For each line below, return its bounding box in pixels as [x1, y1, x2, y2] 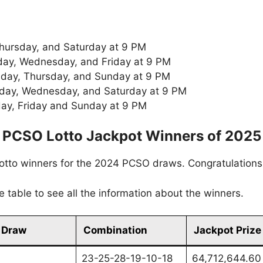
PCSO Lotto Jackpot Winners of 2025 [2, 127, 261, 145]
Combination [83, 224, 147, 237]
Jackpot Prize [194, 224, 261, 237]
